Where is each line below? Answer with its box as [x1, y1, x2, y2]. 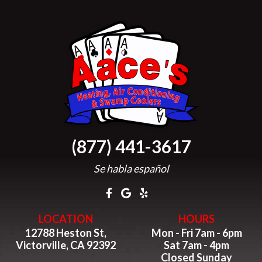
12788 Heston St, [25, 226, 106, 239]
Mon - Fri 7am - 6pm [151, 226, 242, 239]
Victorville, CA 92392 [15, 239, 116, 251]
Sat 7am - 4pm [164, 239, 229, 251]
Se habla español [93, 162, 169, 175]
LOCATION [38, 212, 93, 225]
